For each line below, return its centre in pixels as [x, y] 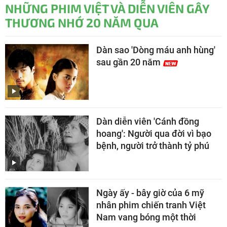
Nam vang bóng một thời [146, 217]
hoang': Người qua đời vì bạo [154, 133]
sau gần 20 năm [128, 62]
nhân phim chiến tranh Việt [151, 205]
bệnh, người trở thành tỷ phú [153, 145]
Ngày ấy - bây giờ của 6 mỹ [150, 193]
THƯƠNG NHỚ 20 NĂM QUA [82, 22]
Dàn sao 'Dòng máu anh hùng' [156, 50]
